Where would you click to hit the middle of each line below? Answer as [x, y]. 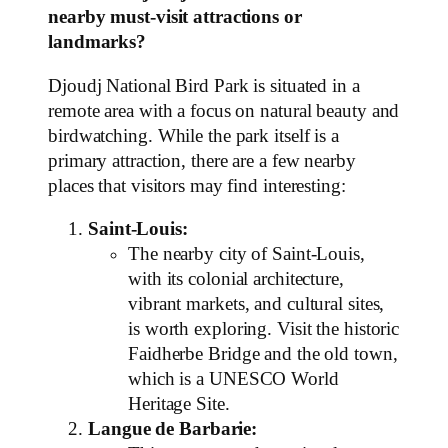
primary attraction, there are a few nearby [202, 160]
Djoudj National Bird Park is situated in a [204, 85]
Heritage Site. [179, 404]
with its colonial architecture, [236, 279]
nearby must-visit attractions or [175, 17]
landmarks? [97, 42]
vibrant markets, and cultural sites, [256, 304]
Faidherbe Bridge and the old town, [263, 354]
